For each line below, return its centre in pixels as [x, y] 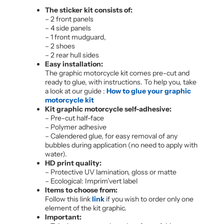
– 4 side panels [68, 28]
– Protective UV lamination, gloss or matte [111, 172]
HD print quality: [73, 163]
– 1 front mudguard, [75, 37]
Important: [63, 217]
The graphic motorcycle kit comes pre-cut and [117, 73]
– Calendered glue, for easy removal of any [111, 136]
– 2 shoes [60, 46]
